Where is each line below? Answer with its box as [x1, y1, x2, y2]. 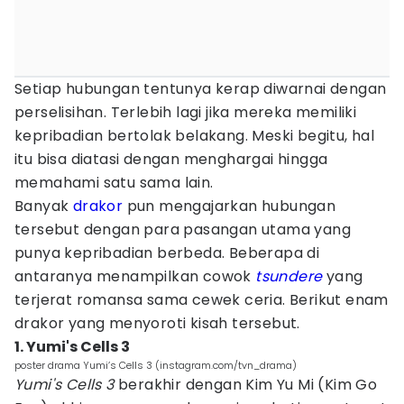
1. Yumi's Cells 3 [14, 336, 130, 357]
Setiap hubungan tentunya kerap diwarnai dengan [14, 78, 387, 99]
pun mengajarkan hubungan [123, 196, 336, 216]
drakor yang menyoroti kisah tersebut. [14, 313, 300, 334]
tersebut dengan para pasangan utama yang [14, 219, 351, 240]
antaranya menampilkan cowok [14, 266, 256, 287]
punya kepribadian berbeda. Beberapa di [14, 243, 320, 263]
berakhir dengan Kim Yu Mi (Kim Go [114, 374, 378, 395]
